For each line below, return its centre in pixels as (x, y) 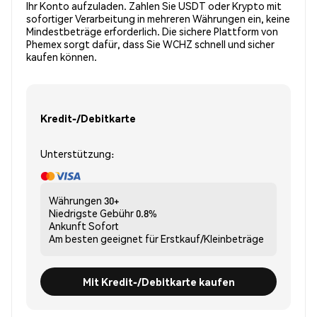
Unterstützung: (77, 154)
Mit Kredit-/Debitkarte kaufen (158, 281)
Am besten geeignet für (104, 239)
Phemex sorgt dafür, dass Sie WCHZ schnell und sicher (150, 44)
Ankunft (68, 226)
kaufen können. (62, 57)
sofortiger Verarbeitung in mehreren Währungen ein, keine (158, 19)
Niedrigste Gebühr (91, 213)
